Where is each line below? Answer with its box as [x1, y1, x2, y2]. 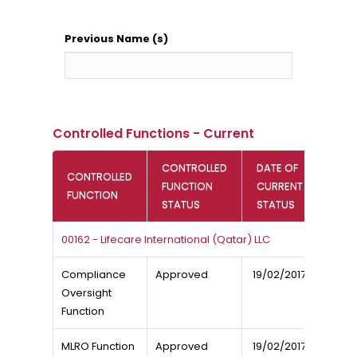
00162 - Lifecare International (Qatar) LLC [61, 232, 270, 247]
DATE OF [256, 160, 298, 175]
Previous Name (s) [64, 31, 168, 46]
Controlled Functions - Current [52, 124, 254, 143]
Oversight [61, 285, 112, 300]
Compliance [61, 267, 126, 282]
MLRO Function [61, 339, 135, 354]
